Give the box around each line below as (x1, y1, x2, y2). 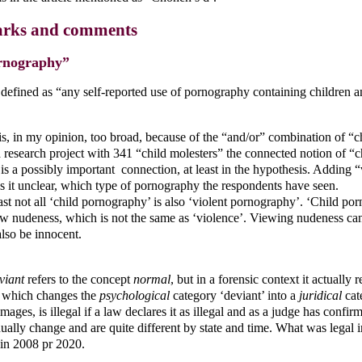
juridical (299, 288, 342, 302)
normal (133, 271, 170, 286)
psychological (99, 288, 170, 302)
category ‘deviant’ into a (170, 288, 299, 302)
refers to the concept (24, 271, 133, 286)
